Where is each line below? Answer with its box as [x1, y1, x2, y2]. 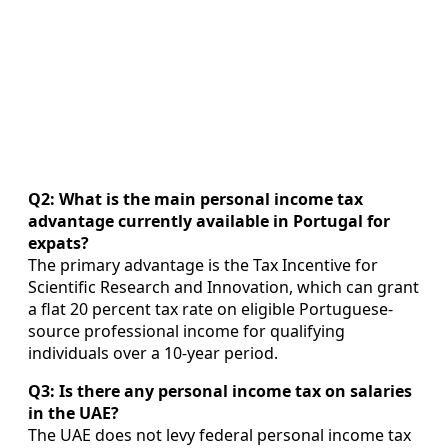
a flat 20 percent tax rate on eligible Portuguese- [28, 297, 393, 320]
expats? [28, 231, 89, 254]
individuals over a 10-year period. [28, 341, 278, 364]
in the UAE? [28, 401, 119, 424]
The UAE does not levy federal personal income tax [28, 423, 411, 446]
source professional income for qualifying [28, 319, 345, 342]
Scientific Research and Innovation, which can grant [28, 275, 419, 298]
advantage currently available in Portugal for [28, 209, 390, 232]
